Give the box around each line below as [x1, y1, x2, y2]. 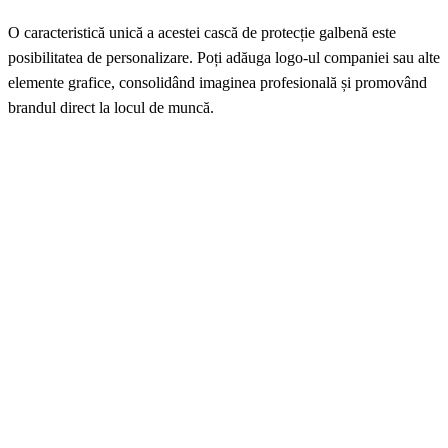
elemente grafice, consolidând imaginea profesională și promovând [8, 74, 427, 92]
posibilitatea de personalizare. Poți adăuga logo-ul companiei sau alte [8, 49, 440, 67]
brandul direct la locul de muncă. [8, 99, 214, 117]
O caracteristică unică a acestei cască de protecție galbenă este [8, 24, 396, 42]
